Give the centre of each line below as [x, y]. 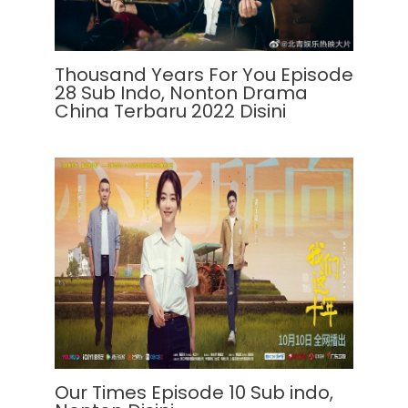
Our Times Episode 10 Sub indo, [194, 393]
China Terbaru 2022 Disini [170, 112]
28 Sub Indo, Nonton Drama [181, 93]
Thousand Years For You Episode [204, 75]
